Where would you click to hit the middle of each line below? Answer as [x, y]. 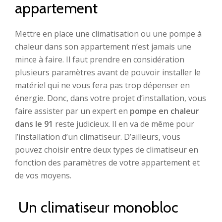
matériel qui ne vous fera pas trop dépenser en [102, 85]
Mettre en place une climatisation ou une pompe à [108, 34]
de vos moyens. [43, 175]
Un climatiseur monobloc [97, 207]
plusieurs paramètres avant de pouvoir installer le [108, 72]
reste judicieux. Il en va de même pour [124, 124]
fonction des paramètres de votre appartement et [107, 163]
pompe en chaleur [165, 111]
